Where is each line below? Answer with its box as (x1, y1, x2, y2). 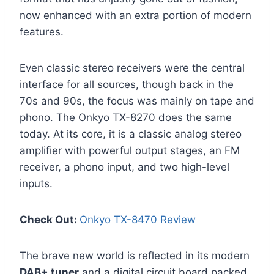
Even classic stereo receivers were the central (20, 62, 245, 75)
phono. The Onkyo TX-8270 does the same (20, 111, 232, 124)
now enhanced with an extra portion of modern (20, 9, 251, 22)
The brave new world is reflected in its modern (20, 250, 250, 262)
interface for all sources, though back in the (20, 78, 234, 91)
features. (20, 26, 64, 39)
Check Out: (20, 213, 80, 226)
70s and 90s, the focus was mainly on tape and (20, 95, 254, 108)
